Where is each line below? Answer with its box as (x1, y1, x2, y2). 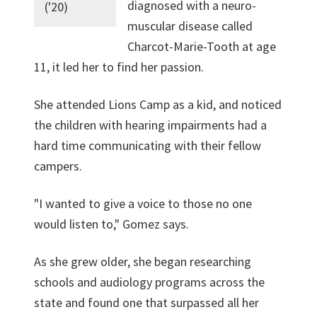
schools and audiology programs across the (34, 274, 265, 290)
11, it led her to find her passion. (34, 59, 204, 75)
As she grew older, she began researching (34, 253, 251, 270)
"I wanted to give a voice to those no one (34, 195, 252, 212)
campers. (34, 158, 82, 174)
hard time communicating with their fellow (34, 137, 261, 154)
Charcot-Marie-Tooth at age (127, 38, 277, 54)
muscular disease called (127, 18, 253, 34)
